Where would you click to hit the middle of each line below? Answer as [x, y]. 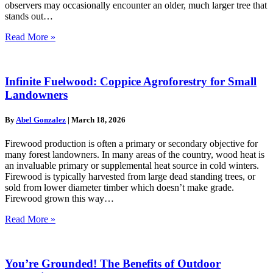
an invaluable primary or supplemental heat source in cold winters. [132, 166]
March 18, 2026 [98, 119]
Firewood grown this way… [59, 199]
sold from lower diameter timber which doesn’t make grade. [119, 188]
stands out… [29, 16]
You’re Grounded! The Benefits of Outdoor [113, 263]
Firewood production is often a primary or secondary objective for [131, 144]
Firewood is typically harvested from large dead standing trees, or [130, 177]
